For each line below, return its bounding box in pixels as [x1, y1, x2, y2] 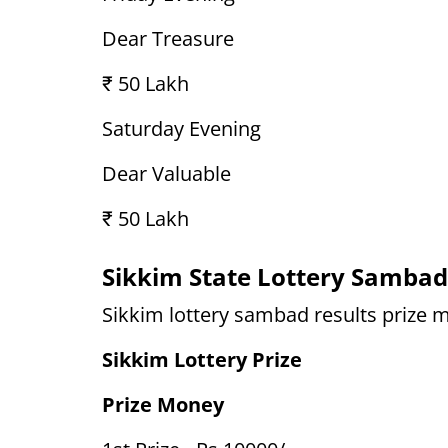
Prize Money [102, 391, 224, 418]
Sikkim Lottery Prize [102, 346, 302, 373]
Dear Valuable [102, 160, 231, 187]
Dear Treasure [102, 25, 234, 52]
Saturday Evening [102, 115, 261, 142]
